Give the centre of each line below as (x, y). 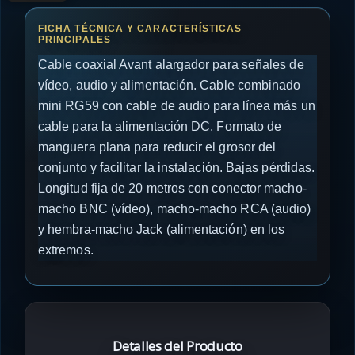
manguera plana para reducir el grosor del (157, 147)
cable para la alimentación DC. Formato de (160, 126)
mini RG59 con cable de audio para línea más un (177, 106)
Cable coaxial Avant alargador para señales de (171, 65)
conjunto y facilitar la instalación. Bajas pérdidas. (177, 168)
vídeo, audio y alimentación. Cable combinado (170, 85)
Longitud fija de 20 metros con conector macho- (172, 188)
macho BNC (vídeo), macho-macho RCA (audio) (175, 209)
